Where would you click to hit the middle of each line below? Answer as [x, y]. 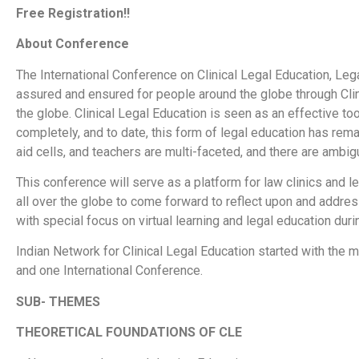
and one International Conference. [109, 271]
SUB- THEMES [58, 301]
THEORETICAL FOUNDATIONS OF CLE [129, 333]
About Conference [73, 44]
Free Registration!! [73, 13]
